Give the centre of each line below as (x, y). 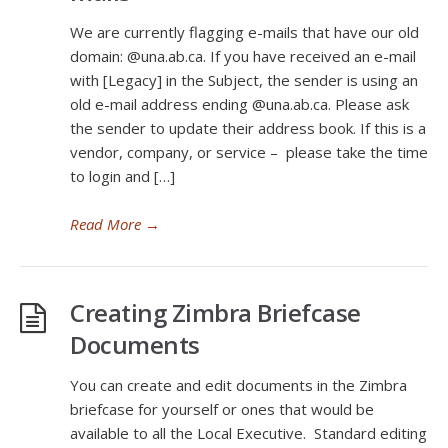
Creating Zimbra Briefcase (215, 312)
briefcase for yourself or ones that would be (222, 409)
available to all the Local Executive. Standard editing (248, 433)
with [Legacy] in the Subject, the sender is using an (244, 80)
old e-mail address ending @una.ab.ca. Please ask (239, 104)
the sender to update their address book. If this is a (248, 128)
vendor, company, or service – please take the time (249, 152)
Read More (105, 224)
